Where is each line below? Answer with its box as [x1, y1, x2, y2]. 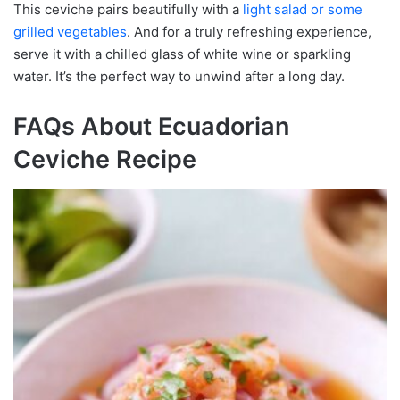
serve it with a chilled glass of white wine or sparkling [13, 46, 351, 63]
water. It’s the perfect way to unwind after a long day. [13, 68, 345, 86]
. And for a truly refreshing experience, [127, 23, 371, 41]
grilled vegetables [13, 23, 127, 41]
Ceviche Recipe [13, 145, 196, 175]
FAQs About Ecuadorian [13, 112, 289, 142]
